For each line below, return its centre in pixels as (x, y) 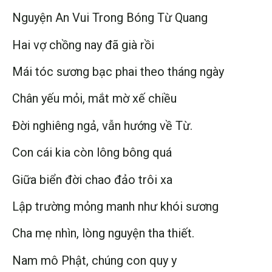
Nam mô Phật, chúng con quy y (94, 260)
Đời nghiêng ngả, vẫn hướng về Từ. (102, 125)
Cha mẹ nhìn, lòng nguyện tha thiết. (103, 233)
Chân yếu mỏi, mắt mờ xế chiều (94, 99)
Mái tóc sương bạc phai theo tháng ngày (118, 72)
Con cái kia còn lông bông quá (92, 153)
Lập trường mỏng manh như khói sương (115, 206)
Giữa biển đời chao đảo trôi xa (92, 179)
